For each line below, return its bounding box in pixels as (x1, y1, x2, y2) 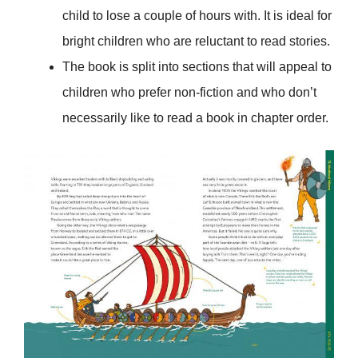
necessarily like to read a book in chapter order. (62, 110, 328, 125)
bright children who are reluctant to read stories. (62, 34, 330, 48)
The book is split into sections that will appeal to (62, 59, 332, 74)
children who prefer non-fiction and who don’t (62, 85, 316, 99)
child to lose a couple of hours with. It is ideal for (62, 8, 332, 22)
